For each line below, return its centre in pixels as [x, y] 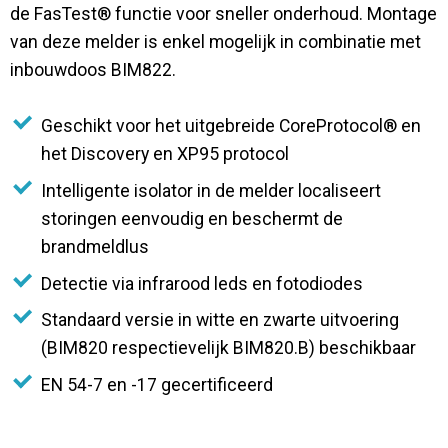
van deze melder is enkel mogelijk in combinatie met [215, 41]
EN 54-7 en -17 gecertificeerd [157, 385]
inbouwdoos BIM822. [93, 69]
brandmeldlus [95, 246]
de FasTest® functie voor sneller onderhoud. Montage [223, 13]
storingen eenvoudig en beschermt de [192, 218]
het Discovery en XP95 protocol [165, 153]
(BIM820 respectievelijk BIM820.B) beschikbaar [229, 348]
